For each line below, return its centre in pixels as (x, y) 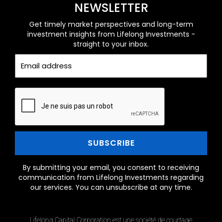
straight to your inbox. (111, 44)
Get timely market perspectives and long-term (111, 24)
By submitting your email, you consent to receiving (111, 167)
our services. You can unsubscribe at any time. (111, 187)
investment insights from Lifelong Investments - (111, 34)
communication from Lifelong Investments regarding (111, 177)
